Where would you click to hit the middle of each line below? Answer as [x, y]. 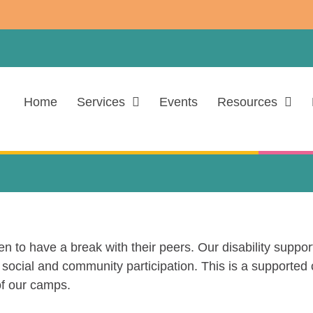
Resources [248, 102]
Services [101, 102]
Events [179, 102]
